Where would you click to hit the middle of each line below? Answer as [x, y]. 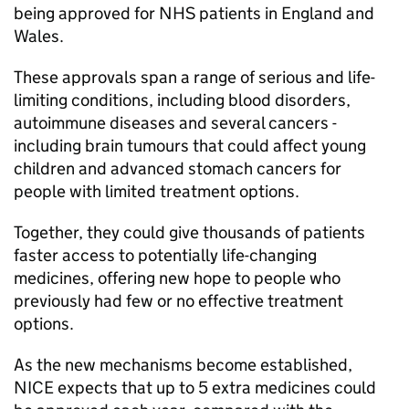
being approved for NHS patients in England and [194, 13]
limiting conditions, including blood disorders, [182, 100]
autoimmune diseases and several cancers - [175, 123]
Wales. [39, 36]
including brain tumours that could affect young [190, 146]
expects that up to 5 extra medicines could [215, 388]
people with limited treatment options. [157, 191]
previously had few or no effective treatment [178, 301]
